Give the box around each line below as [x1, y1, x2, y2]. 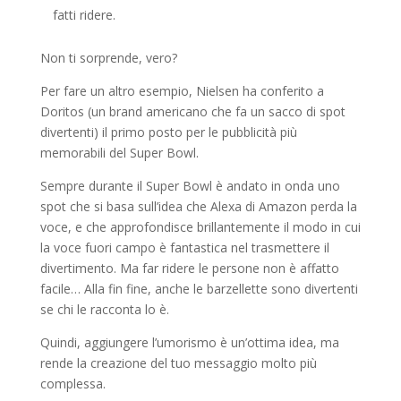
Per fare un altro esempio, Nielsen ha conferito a [39, 81, 324, 99]
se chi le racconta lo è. [39, 300, 169, 318]
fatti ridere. [52, 5, 115, 23]
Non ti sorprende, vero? [39, 48, 177, 66]
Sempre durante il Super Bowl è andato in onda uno [39, 176, 340, 194]
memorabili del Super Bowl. [39, 143, 199, 161]
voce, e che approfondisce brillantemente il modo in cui [39, 218, 361, 235]
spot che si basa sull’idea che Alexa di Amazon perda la [39, 197, 357, 215]
